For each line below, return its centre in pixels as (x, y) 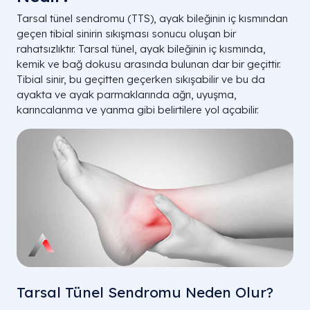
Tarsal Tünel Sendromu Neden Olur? (145, 292)
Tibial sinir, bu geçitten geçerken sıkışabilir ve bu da (141, 79)
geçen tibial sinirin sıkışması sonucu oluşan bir (126, 34)
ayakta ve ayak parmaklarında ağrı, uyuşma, (127, 94)
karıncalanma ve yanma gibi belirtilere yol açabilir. (138, 110)
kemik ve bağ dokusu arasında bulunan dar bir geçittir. (149, 64)
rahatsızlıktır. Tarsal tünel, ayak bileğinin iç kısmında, (141, 49)
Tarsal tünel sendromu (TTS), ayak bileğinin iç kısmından (152, 18)
